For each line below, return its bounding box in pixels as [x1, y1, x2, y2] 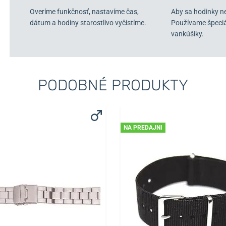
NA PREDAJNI [124, 124, 162, 131]
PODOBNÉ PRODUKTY [38, 76, 188, 94]
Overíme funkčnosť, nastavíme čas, [29, 7, 139, 16]
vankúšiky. [171, 29, 204, 38]
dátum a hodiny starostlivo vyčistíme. [29, 18, 146, 27]
